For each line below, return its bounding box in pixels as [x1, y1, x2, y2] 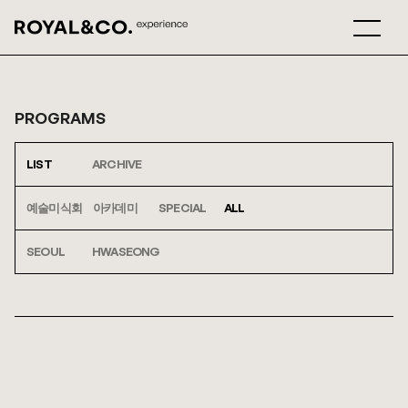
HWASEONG [92, 244, 160, 259]
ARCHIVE [92, 157, 142, 171]
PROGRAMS [15, 108, 106, 127]
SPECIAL [158, 200, 207, 215]
